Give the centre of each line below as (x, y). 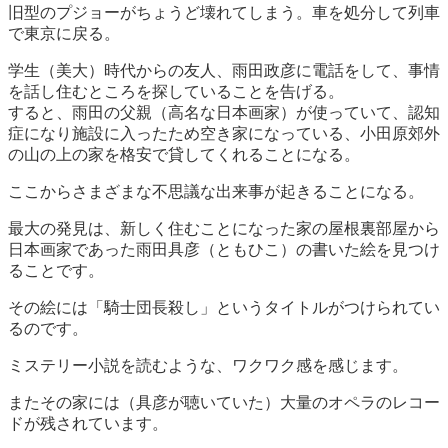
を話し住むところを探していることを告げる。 (176, 92)
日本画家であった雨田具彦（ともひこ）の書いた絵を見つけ (224, 250)
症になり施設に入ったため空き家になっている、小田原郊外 (224, 134)
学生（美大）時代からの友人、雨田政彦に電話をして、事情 (224, 71)
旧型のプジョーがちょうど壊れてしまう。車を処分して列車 (224, 13)
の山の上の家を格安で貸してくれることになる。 (184, 155)
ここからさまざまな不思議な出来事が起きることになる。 (216, 192)
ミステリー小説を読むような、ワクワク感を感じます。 (208, 366)
